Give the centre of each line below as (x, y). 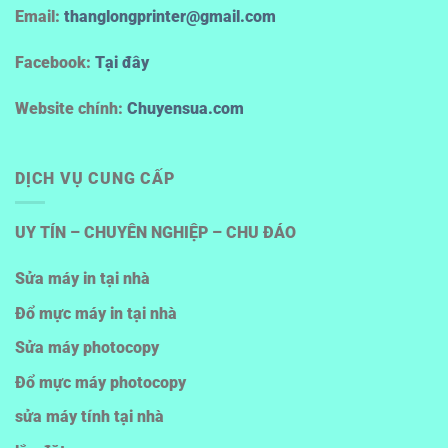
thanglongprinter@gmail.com (170, 17)
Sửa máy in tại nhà (82, 278)
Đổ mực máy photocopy (100, 382)
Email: (37, 17)
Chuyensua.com (185, 108)
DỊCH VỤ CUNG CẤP (95, 178)
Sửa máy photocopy (87, 348)
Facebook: (53, 62)
